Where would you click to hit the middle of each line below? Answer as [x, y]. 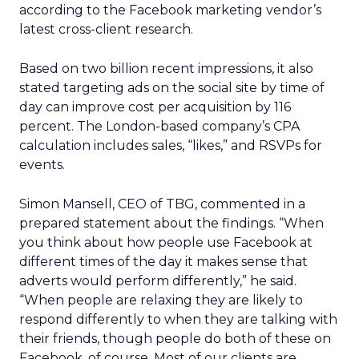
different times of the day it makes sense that [163, 262]
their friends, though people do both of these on [175, 339]
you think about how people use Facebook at [166, 242]
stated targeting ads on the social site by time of [172, 88]
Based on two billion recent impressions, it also [166, 69]
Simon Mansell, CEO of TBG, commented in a [162, 204]
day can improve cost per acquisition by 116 [155, 107]
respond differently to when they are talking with [178, 319]
